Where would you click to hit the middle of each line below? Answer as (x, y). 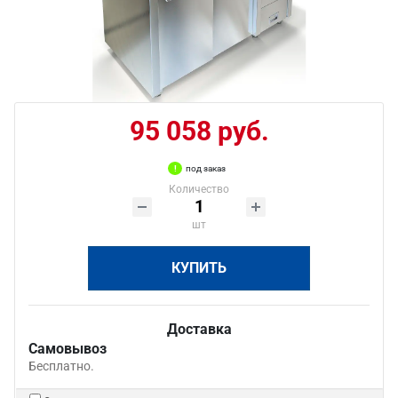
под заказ (206, 168)
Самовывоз (68, 349)
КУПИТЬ (199, 268)
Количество (199, 189)
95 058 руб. (199, 131)
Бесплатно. (61, 366)
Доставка (199, 329)
